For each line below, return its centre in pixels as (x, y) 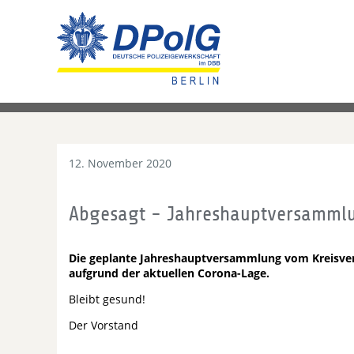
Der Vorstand (104, 325)
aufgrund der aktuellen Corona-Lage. (169, 273)
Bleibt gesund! (107, 299)
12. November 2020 (120, 163)
